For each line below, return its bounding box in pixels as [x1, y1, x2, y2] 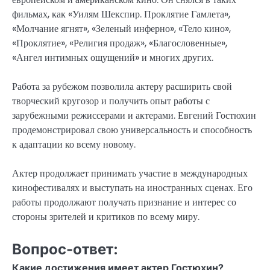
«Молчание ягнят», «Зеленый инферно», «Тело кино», [12, 21, 231, 36]
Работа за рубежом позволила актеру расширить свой [12, 79, 232, 93]
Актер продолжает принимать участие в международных [12, 166, 248, 181]
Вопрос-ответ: [12, 240, 118, 259]
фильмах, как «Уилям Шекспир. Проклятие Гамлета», [12, 7, 230, 21]
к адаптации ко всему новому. [12, 137, 136, 151]
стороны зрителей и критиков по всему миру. [12, 210, 199, 224]
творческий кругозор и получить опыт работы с [12, 93, 210, 108]
